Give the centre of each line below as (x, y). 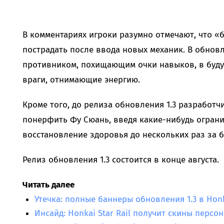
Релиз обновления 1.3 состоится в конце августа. (120, 160)
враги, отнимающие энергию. (81, 80)
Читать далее (48, 185)
